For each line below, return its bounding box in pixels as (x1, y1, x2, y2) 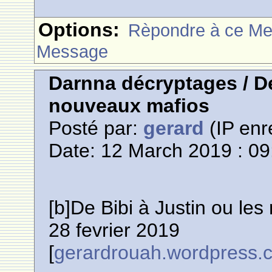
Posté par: (49, 117, 144, 139)
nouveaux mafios (49, 95, 210, 117)
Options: (38, 19, 120, 41)
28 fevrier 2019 (49, 219, 180, 241)
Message (36, 41, 109, 61)
